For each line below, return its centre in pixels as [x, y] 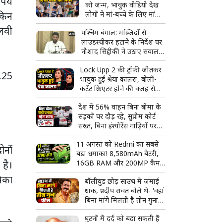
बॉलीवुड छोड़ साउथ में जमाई [122, 181]
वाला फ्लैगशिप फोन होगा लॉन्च [117, 172]
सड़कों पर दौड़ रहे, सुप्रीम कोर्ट [117, 116]
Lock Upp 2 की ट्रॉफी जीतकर [121, 70]
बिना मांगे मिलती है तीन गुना [121, 200]
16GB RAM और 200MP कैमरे [119, 163]
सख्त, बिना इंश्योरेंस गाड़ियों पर [117, 126]
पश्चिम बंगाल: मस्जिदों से [114, 33]
